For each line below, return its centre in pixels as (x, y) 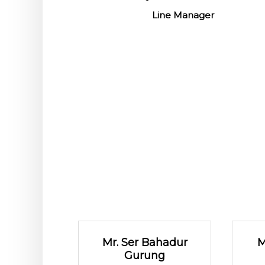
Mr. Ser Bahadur (145, 242)
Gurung (145, 255)
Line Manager (183, 15)
